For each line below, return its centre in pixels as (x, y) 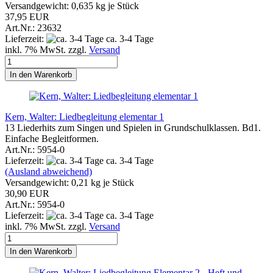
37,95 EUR (27, 16)
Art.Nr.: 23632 (33, 27)
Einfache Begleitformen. (52, 138)
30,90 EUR (27, 193)
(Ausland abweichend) (48, 171)
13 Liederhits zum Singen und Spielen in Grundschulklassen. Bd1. (133, 127)
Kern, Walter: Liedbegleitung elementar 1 (84, 116)
